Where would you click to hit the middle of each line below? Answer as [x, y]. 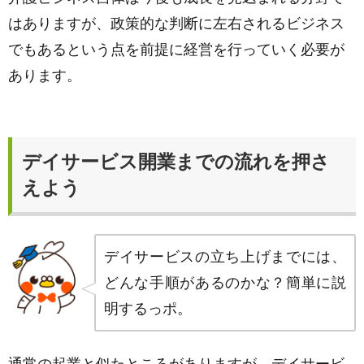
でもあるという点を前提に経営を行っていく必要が [176, 50]
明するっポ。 [148, 309]
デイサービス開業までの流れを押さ [176, 162]
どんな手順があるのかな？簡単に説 [225, 283]
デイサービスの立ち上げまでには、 [225, 257]
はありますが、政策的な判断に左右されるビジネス [176, 24]
